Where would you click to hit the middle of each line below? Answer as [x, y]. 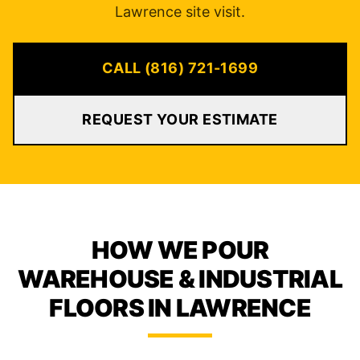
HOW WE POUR [180, 250]
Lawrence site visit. [180, 12]
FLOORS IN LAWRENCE [180, 308]
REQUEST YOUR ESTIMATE [180, 119]
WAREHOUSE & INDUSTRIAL [180, 279]
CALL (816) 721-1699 [180, 68]
